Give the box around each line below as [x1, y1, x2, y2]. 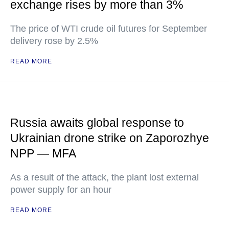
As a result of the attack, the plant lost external [10, 172, 199, 182]
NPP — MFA [10, 147, 76, 160]
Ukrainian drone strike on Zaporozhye [10, 131, 209, 145]
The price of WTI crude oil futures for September [10, 24, 207, 34]
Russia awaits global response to [10, 116, 184, 129]
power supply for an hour [10, 185, 111, 195]
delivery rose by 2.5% [10, 36, 98, 46]
